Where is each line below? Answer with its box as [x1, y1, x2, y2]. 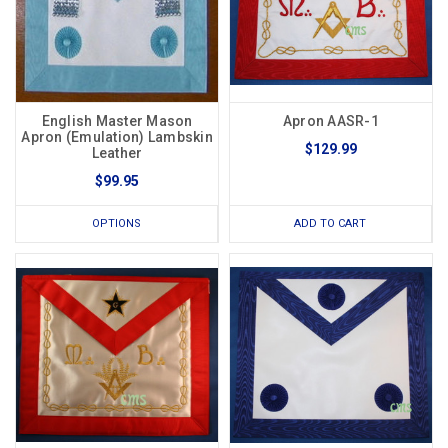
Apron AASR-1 [282, 113, 379, 130]
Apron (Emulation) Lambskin [21, 129, 213, 146]
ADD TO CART [294, 217, 367, 231]
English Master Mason [41, 113, 193, 130]
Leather [91, 145, 143, 162]
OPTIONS [92, 217, 141, 231]
